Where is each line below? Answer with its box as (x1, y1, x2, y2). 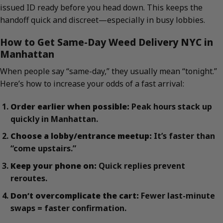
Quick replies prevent (96, 160, 185, 171)
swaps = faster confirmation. (10, 202, 126, 214)
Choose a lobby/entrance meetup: (10, 130, 152, 142)
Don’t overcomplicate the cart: (10, 190, 139, 201)
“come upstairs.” (10, 143, 76, 154)
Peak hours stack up (129, 101, 212, 112)
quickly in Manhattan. (10, 113, 98, 124)
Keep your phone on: (10, 160, 97, 171)
